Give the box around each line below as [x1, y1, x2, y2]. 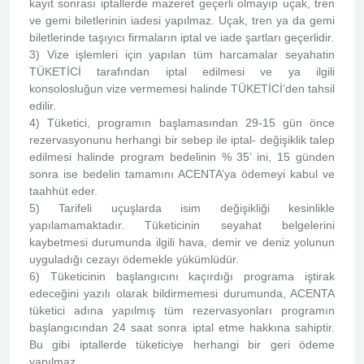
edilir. [29, 99, 56, 112]
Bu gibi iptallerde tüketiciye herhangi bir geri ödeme [29, 338, 335, 351]
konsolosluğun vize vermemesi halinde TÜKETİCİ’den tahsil [29, 82, 335, 95]
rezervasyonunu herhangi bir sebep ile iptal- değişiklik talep [29, 133, 335, 146]
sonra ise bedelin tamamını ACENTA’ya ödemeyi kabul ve [29, 167, 335, 180]
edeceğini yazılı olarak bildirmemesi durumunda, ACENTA [29, 287, 335, 300]
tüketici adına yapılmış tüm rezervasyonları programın [29, 304, 335, 317]
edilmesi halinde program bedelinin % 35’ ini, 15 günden [29, 150, 335, 163]
